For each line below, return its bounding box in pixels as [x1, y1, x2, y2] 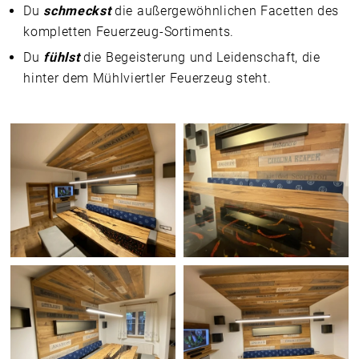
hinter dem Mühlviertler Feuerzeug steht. [23, 71, 272, 87]
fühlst [43, 50, 80, 66]
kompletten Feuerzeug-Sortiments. [23, 24, 234, 40]
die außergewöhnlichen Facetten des [111, 3, 339, 19]
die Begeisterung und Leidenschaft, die [79, 50, 321, 66]
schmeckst [43, 3, 111, 19]
